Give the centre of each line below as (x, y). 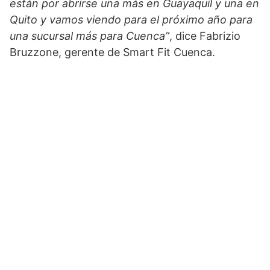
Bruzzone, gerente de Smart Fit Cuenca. (112, 52)
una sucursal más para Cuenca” (89, 36)
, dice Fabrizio (205, 36)
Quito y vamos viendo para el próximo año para (131, 20)
